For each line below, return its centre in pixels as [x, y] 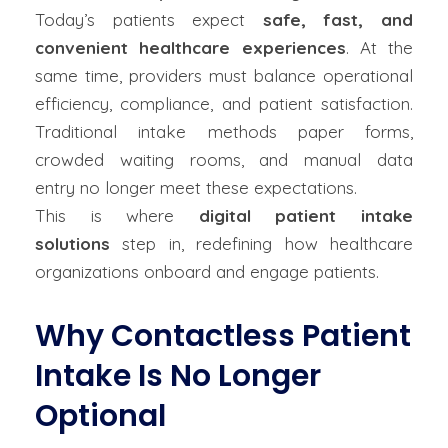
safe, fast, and [338, 19]
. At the [379, 47]
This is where [117, 215]
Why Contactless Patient [223, 336]
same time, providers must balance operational [224, 75]
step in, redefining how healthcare [261, 243]
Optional [100, 416]
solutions [72, 243]
